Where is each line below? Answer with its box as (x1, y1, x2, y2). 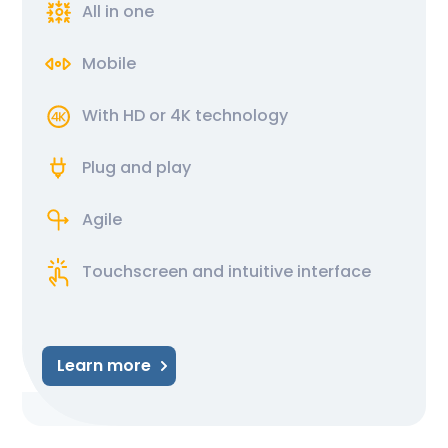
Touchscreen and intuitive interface (82, 259, 371, 283)
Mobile (82, 51, 136, 75)
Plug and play (82, 155, 191, 179)
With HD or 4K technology (82, 103, 288, 127)
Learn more (57, 353, 151, 377)
